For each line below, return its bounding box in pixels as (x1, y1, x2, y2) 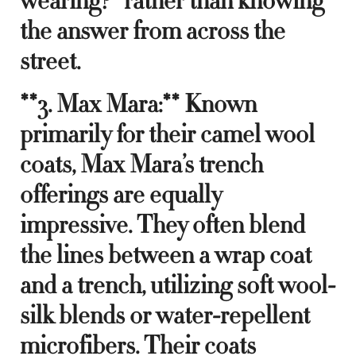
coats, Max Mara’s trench (20, 147, 263, 181)
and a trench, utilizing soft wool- (20, 268, 335, 302)
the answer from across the (20, 14, 285, 48)
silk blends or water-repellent (20, 298, 310, 332)
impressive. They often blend (20, 207, 305, 242)
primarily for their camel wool (20, 117, 315, 151)
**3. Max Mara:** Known (20, 87, 257, 121)
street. (20, 44, 80, 78)
